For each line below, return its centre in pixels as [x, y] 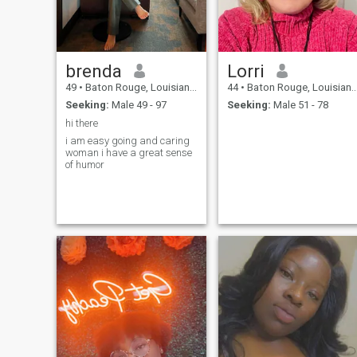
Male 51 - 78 [299, 105]
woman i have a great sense [128, 153]
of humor [84, 165]
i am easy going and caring [127, 141]
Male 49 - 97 [137, 105]
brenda [93, 71]
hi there [81, 123]
